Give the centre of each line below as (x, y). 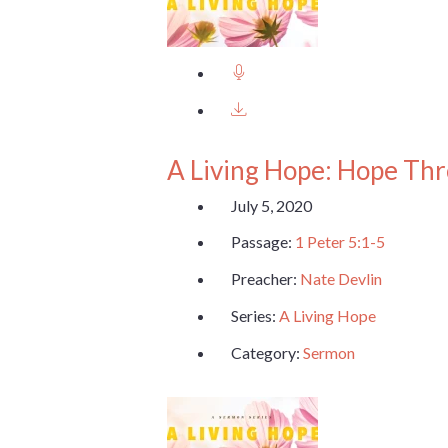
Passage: (263, 242)
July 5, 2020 (271, 205)
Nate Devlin (341, 279)
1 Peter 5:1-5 (340, 242)
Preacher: (265, 279)
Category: (267, 352)
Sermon (329, 352)
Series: (255, 315)
